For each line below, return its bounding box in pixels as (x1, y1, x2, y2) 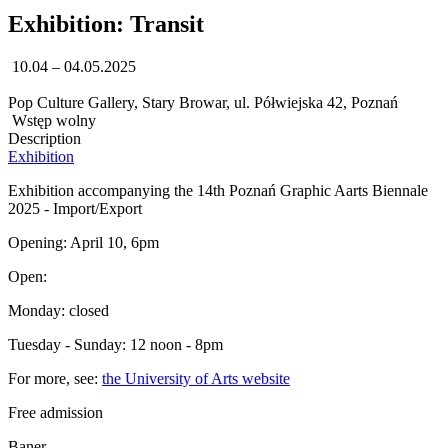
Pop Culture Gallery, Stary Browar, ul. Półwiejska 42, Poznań (8, 94, 398, 112)
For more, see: (8, 370, 102, 388)
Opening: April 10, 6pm (8, 234, 159, 252)
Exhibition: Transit (8, 11, 204, 38)
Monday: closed (8, 302, 109, 320)
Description (8, 130, 81, 148)
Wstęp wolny (8, 112, 96, 130)
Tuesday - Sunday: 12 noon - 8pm (8, 336, 223, 354)
